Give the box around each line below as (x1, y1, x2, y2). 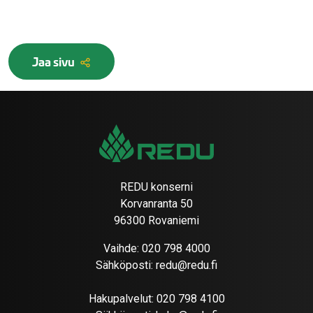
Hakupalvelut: (88, 292, 156, 306)
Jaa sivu (32, 52, 77, 71)
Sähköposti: (96, 259, 156, 272)
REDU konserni (120, 180, 193, 194)
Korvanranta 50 (120, 197, 193, 211)
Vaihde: (103, 242, 142, 256)
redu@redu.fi (156, 259, 217, 272)
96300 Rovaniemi (114, 214, 199, 228)
